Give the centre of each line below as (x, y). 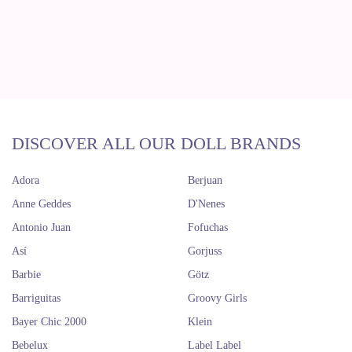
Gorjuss (205, 251)
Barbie (26, 275)
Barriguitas (36, 298)
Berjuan (205, 180)
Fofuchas (208, 227)
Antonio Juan (41, 227)
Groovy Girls (217, 298)
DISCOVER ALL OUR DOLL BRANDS (156, 143)
